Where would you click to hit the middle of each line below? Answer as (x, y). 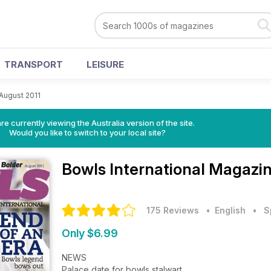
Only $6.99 (90, 233)
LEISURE (105, 64)
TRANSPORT (34, 64)
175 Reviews (173, 210)
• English (224, 210)
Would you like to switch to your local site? (87, 132)
